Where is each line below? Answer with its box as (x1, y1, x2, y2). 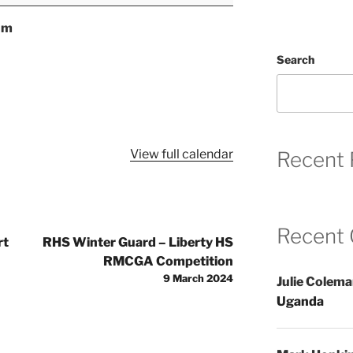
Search (276, 53, 314, 67)
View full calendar (130, 146, 234, 162)
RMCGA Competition (103, 253, 234, 269)
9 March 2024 (163, 272, 234, 284)
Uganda (276, 293, 324, 309)
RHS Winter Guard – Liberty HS (43, 234, 234, 250)
